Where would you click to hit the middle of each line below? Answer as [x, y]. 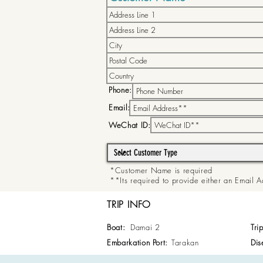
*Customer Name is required [161, 170]
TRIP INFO [129, 204]
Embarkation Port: [138, 242]
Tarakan [185, 242]
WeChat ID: [130, 125]
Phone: [120, 90]
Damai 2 [145, 227]
